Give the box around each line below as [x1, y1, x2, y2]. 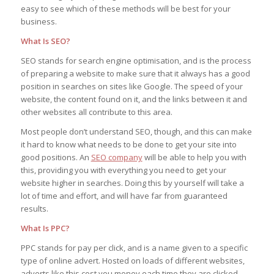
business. [20, 15, 57, 27]
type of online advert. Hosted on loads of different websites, [20, 254, 245, 266]
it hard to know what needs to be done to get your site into [20, 138, 237, 150]
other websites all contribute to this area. [20, 106, 172, 117]
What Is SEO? [20, 35, 70, 46]
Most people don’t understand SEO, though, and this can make [20, 125, 252, 137]
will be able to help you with [142, 151, 246, 163]
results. [20, 202, 48, 214]
